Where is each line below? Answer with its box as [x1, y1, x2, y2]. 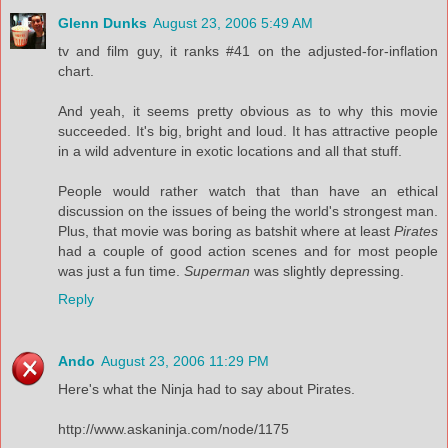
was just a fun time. [58, 262, 184, 279]
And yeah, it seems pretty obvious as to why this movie [58, 102, 438, 119]
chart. [58, 62, 94, 79]
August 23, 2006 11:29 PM [101, 352, 269, 369]
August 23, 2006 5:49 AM [153, 14, 313, 31]
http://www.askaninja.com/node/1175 [58, 420, 289, 437]
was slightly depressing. [250, 262, 404, 279]
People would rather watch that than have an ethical [58, 182, 438, 199]
